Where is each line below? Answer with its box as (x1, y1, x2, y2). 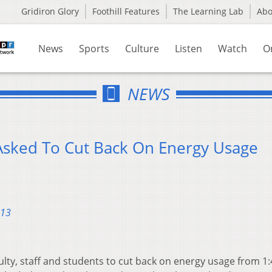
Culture (125, 42, 159, 55)
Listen (175, 42, 202, 55)
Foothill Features (92, 5, 160, 17)
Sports (79, 42, 109, 55)
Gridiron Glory (21, 5, 79, 17)
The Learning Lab (173, 5, 243, 17)
